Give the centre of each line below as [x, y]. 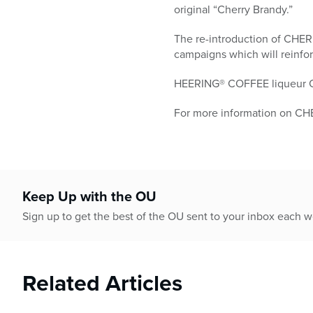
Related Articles [102, 283]
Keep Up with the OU [89, 196]
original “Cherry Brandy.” [233, 9]
